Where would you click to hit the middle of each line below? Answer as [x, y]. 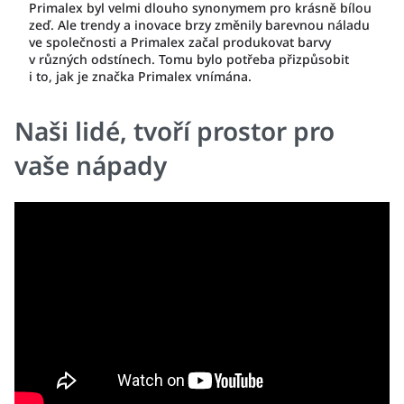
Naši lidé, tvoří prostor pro [174, 131]
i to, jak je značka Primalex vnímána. [140, 76]
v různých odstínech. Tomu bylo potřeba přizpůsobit [189, 59]
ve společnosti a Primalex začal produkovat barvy [180, 42]
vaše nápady [91, 165]
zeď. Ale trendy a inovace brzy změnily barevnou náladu [199, 25]
